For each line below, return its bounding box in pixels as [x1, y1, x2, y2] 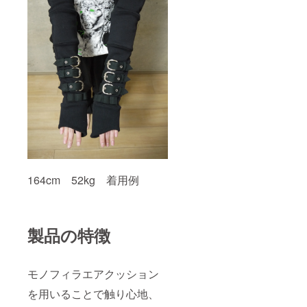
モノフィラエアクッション [27, 265, 159, 282]
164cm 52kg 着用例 [27, 171, 139, 188]
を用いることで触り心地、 [27, 285, 159, 302]
